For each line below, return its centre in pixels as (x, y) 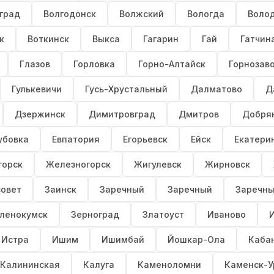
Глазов (35, 64)
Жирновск (228, 165)
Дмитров (199, 114)
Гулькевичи (37, 89)
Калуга (99, 265)
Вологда (206, 14)
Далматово (217, 89)
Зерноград (95, 215)
